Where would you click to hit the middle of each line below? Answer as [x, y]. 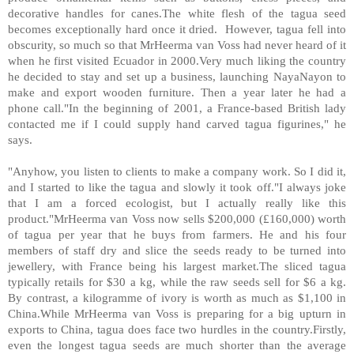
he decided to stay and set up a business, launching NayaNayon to [177, 76]
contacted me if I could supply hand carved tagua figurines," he [177, 123]
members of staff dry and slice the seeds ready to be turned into [177, 250]
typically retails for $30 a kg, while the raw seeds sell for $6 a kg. [177, 281]
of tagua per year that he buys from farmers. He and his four [177, 234]
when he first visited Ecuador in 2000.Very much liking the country [177, 60]
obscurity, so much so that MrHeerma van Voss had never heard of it [177, 44]
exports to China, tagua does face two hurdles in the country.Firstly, [177, 329]
